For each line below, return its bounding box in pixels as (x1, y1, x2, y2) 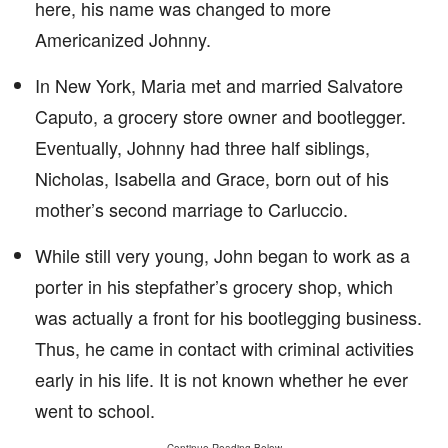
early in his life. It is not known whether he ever (35, 366, 408, 392)
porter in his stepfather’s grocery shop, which (35, 273, 393, 299)
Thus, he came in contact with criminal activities (35, 335, 414, 361)
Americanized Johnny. (35, 26, 211, 52)
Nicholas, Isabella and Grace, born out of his (35, 165, 389, 191)
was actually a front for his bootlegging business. (35, 304, 422, 330)
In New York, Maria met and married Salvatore (35, 72, 403, 98)
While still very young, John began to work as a (35, 242, 410, 268)
